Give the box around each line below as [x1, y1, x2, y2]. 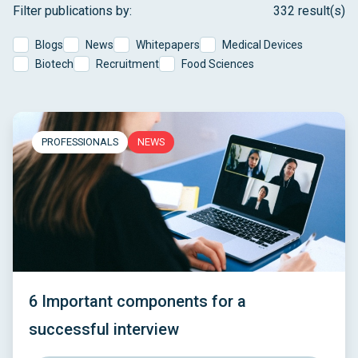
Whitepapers [136, 38, 200, 51]
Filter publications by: [13, 3, 132, 18]
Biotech [35, 58, 74, 70]
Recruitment [96, 58, 159, 70]
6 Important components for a [29, 292, 246, 311]
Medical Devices [222, 38, 303, 51]
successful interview [29, 320, 179, 339]
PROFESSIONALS [42, 136, 118, 148]
